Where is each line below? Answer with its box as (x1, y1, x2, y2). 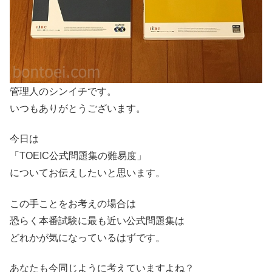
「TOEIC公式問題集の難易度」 (10, 151, 146, 161)
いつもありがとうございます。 (10, 103, 146, 114)
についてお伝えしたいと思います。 (10, 168, 165, 178)
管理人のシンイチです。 (10, 86, 117, 97)
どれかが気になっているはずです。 (10, 232, 165, 243)
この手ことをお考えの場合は (10, 198, 136, 209)
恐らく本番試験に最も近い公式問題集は (10, 215, 185, 226)
